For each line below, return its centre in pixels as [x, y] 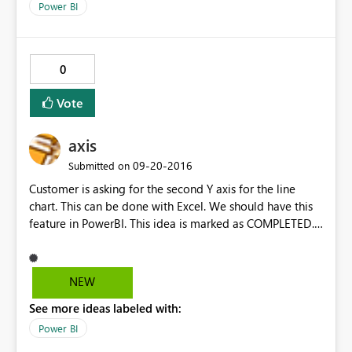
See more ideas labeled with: [105, 308]
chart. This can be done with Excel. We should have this [171, 206]
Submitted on [99, 166]
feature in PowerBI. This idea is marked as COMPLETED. [172, 224]
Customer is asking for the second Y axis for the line [162, 189]
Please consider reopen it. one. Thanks [127, 241]
